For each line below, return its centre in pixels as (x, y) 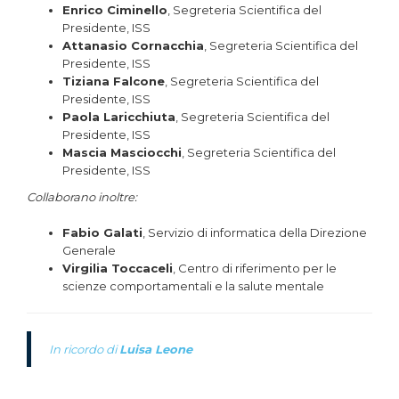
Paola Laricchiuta (119, 117)
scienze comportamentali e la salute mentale (193, 286)
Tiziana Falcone (114, 81)
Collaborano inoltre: (82, 197)
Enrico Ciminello (115, 10)
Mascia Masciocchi (122, 153)
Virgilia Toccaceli (118, 269)
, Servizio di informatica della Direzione (255, 233)
